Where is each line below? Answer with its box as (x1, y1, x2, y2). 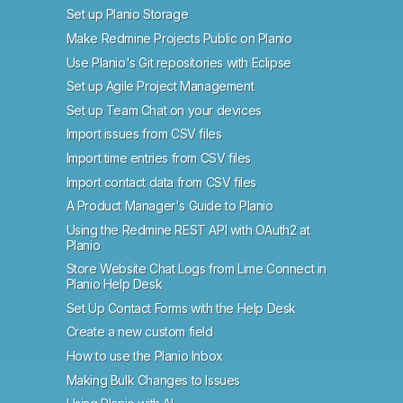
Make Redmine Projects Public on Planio (66, 30, 292, 46)
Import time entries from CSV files (66, 149, 251, 166)
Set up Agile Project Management (66, 78, 255, 94)
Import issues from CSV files (66, 126, 222, 142)
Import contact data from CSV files (66, 174, 256, 190)
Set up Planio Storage (66, 6, 189, 22)
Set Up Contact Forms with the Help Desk (66, 300, 296, 316)
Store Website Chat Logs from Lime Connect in (66, 261, 327, 277)
